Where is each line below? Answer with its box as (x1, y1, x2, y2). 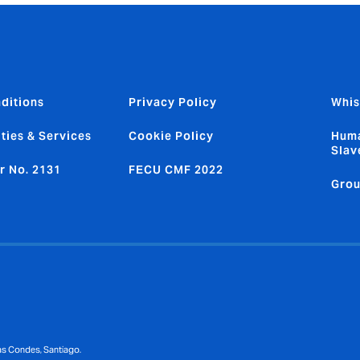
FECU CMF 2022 (129, 162, 223, 178)
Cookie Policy (129, 129, 214, 144)
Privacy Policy (129, 95, 217, 110)
